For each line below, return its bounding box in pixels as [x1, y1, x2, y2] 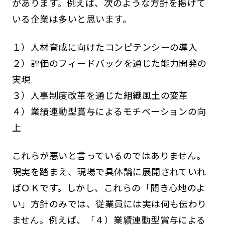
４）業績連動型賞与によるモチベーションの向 [12, 104, 206, 118]
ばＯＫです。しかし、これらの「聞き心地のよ [12, 180, 206, 194]
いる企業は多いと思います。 [12, 12, 132, 25]
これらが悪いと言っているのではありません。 [12, 148, 206, 162]
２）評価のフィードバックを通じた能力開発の [12, 56, 207, 69]
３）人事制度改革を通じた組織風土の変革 [12, 88, 188, 101]
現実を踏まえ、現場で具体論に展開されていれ [12, 164, 206, 178]
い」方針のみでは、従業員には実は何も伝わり [12, 196, 207, 210]
